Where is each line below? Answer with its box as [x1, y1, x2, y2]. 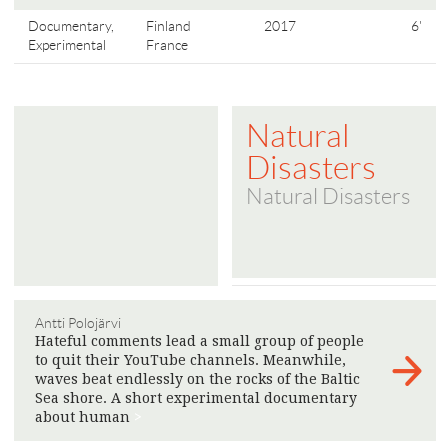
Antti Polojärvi [35, 315, 121, 331]
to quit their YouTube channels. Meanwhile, [35, 352, 346, 368]
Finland [146, 18, 192, 34]
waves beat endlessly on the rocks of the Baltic [35, 371, 360, 387]
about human [35, 409, 134, 425]
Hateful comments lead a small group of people [35, 333, 364, 349]
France [146, 37, 189, 53]
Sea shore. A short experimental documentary [35, 390, 357, 406]
